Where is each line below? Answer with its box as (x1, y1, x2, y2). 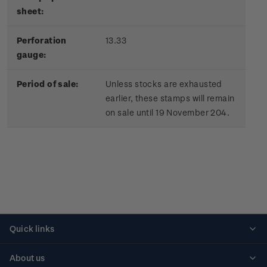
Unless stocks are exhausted (105, 79, 222, 89)
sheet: (17, 6, 44, 17)
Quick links (10, 223, 54, 234)
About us (10, 253, 45, 263)
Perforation (17, 35, 67, 46)
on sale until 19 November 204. (105, 107, 230, 118)
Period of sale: (17, 79, 79, 89)
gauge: (17, 49, 46, 60)
